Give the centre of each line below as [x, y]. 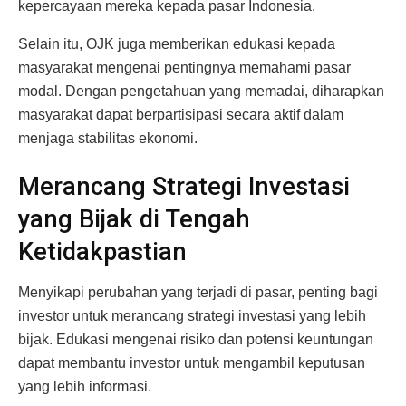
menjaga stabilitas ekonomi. [108, 138]
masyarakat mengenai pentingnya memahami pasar [184, 67]
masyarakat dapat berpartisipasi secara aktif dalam [181, 114]
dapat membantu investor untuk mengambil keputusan [192, 362]
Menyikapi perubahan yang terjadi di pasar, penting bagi [198, 292]
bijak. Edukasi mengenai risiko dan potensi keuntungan [196, 339]
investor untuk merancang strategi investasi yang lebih [192, 315]
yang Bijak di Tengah [134, 220]
